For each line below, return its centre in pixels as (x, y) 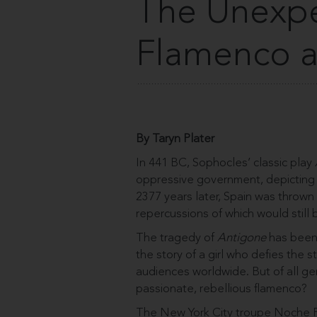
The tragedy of (177, 238)
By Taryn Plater (175, 139)
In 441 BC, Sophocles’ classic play (225, 163)
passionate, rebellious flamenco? (221, 289)
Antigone (242, 238)
